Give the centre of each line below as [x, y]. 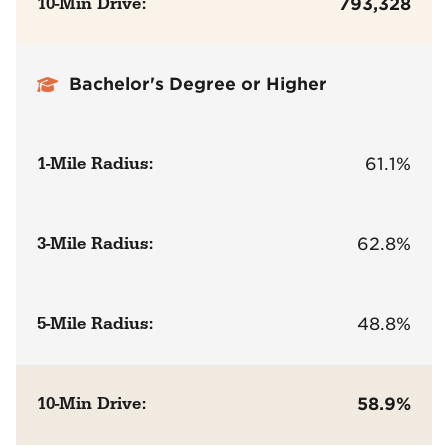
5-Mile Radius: [95, 324]
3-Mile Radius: [95, 243]
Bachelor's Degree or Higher [198, 83]
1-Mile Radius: [95, 163]
